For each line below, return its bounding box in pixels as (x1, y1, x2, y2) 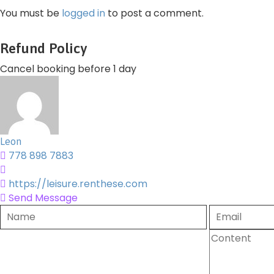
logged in (62, 6, 105, 20)
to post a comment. (105, 6, 204, 20)
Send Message (6, 190, 78, 205)
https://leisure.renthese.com (9, 176, 147, 191)
